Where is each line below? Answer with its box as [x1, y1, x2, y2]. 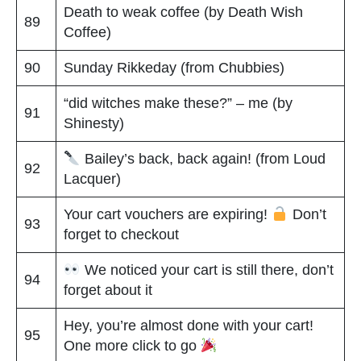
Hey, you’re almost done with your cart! [64, 317, 313, 334]
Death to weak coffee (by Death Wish [64, 3, 303, 20]
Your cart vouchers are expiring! [64, 205, 272, 222]
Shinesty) [64, 114, 124, 131]
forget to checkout [64, 226, 179, 243]
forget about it [64, 281, 152, 298]
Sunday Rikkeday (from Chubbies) [64, 59, 284, 76]
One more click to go [64, 337, 201, 354]
